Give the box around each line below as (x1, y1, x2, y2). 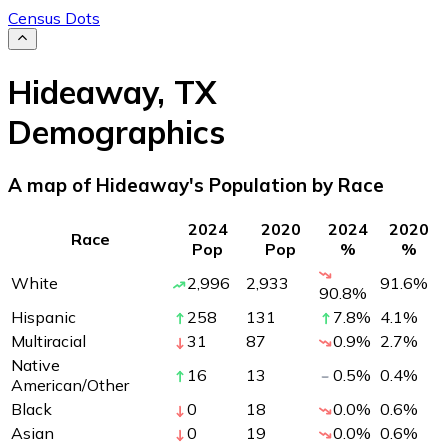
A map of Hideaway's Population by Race (8, 173, 384, 198)
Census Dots (8, 8, 100, 28)
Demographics (8, 111, 225, 152)
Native (11, 354, 60, 375)
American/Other (11, 374, 129, 395)
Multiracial (11, 330, 86, 351)
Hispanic (11, 306, 76, 327)
